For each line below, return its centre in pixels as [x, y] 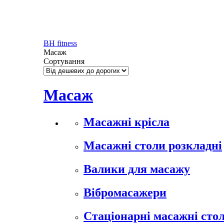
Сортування [64, 61]
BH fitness [60, 43]
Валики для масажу [137, 169]
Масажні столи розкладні [153, 145]
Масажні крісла [126, 122]
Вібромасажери [125, 192]
